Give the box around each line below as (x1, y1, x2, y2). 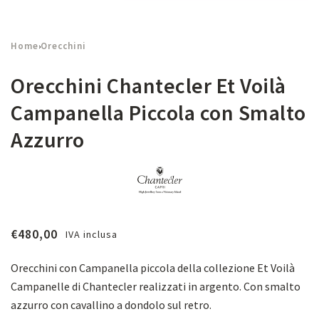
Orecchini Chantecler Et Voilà (11, 72, 286, 99)
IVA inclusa (66, 228, 118, 241)
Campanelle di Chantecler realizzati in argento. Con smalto (11, 279, 300, 293)
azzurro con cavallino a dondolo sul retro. (11, 298, 211, 312)
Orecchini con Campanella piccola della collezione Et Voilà (11, 261, 295, 275)
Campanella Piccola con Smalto (11, 99, 306, 126)
